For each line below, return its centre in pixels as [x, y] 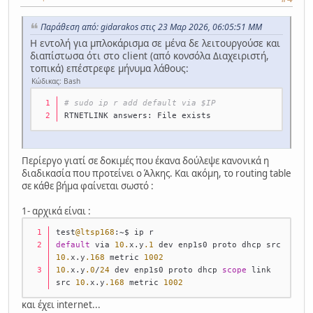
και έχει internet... [61, 304]
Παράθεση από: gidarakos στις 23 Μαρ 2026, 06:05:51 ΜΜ [151, 27]
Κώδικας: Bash [56, 81]
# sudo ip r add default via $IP [140, 103]
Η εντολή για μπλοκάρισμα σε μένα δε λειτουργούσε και [155, 43]
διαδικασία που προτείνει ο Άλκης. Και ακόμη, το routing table [156, 173]
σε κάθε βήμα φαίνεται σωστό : [88, 185]
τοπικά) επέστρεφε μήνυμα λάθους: [109, 68]
